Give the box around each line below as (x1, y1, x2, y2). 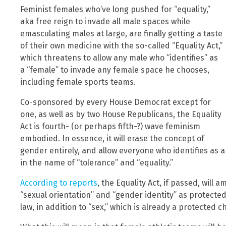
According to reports (20, 178, 97, 188)
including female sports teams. (20, 77, 136, 87)
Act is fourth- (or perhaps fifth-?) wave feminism (20, 122, 200, 132)
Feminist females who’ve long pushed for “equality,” (20, 5, 210, 15)
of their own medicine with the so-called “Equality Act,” (20, 41, 222, 51)
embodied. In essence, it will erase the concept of (20, 134, 204, 144)
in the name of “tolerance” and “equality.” (20, 158, 173, 168)
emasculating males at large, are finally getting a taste (20, 29, 222, 39)
